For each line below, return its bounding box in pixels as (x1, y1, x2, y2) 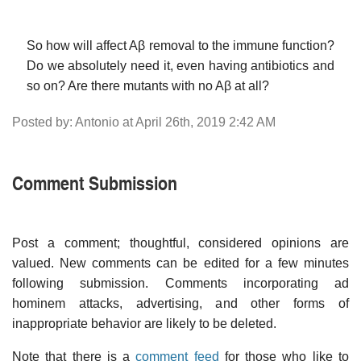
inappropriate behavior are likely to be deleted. (12, 316, 276, 330)
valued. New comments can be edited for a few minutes (12, 255, 349, 270)
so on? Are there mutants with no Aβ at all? (27, 78, 269, 93)
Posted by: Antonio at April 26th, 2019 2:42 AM (12, 114, 276, 129)
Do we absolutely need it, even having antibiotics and (27, 58, 334, 73)
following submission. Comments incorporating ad (12, 276, 349, 290)
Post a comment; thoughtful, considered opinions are (12, 235, 349, 250)
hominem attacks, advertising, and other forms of (12, 296, 349, 310)
